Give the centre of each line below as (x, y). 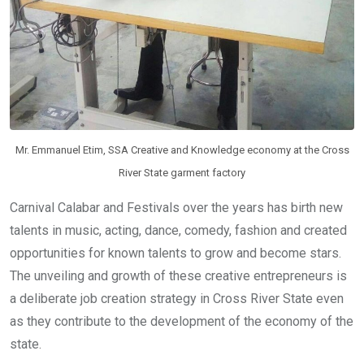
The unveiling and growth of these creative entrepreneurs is (178, 275)
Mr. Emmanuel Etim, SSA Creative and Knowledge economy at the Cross (182, 149)
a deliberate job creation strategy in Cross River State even (177, 298)
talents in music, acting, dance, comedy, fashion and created (178, 230)
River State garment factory (182, 172)
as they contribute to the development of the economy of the (182, 321)
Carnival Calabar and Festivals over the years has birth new (176, 207)
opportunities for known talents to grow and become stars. (175, 253)
